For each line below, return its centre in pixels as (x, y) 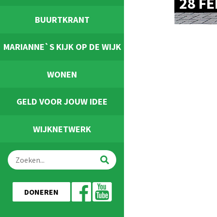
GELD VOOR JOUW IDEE (62, 102)
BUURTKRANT (62, 19)
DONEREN (41, 192)
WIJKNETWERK (62, 129)
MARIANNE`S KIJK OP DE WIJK (62, 47)
